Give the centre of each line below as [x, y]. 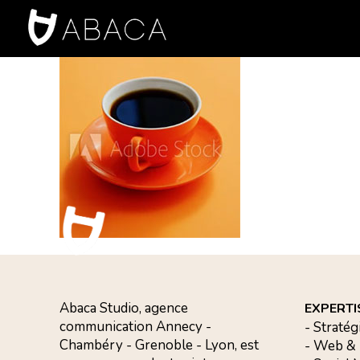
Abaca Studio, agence [124, 308]
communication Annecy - [136, 327]
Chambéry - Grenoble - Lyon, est [160, 345]
